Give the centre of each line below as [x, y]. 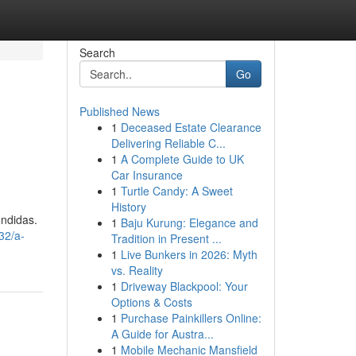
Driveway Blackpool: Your [184, 286]
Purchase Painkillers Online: [191, 318]
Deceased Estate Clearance [191, 127]
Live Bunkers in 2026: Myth [189, 254]
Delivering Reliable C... [168, 143]
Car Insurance [147, 175]
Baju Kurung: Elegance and [189, 222]
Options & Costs [151, 302]
